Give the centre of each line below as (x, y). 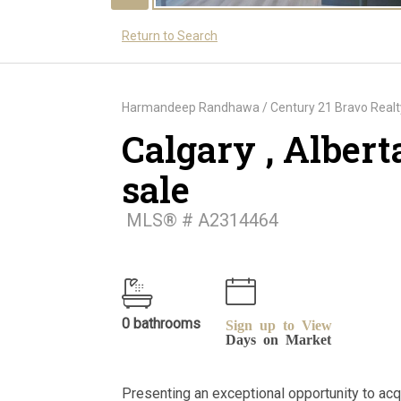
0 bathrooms (161, 323)
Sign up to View (279, 324)
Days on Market (278, 338)
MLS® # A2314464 (200, 220)
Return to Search (170, 35)
